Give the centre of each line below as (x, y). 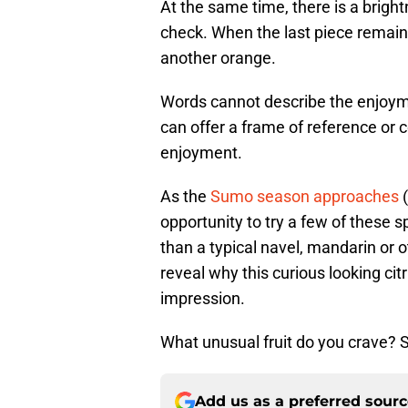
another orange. (218, 58)
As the (185, 197)
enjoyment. (201, 153)
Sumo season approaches (305, 197)
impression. (203, 299)
